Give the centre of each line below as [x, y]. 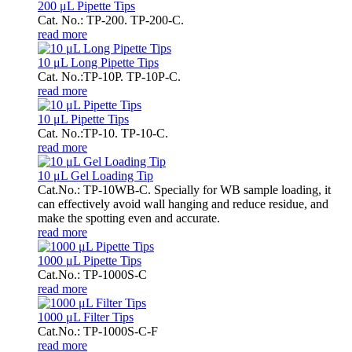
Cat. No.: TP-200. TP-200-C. [111, 20]
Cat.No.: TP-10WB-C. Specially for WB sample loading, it [184, 189]
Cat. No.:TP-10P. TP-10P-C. [109, 76]
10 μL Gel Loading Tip [95, 175]
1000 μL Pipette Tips [90, 260]
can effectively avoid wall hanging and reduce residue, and [183, 203]
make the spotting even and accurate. [129, 218]
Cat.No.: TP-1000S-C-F [98, 331]
